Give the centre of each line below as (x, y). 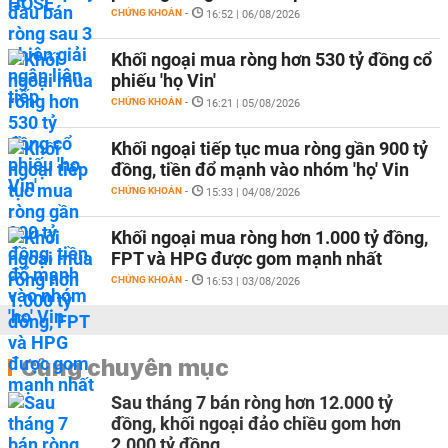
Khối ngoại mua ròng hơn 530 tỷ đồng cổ (271, 59)
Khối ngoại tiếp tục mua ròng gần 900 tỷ (269, 148)
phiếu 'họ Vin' (163, 80)
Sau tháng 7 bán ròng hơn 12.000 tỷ (252, 402)
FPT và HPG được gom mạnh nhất (246, 258)
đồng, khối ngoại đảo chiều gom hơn (256, 423)
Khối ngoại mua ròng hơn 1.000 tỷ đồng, (269, 237)
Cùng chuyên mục (125, 367)
